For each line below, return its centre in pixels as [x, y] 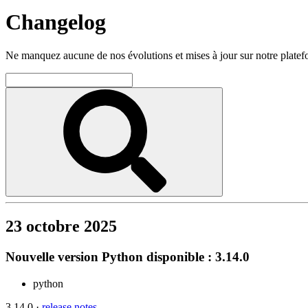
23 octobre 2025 [61, 226]
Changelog [56, 22]
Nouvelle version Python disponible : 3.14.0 [128, 256]
